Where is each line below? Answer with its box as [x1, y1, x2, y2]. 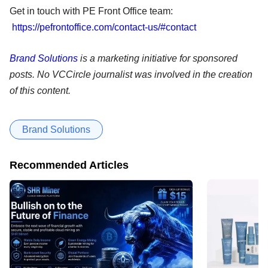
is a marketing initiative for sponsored [78, 53, 237, 63]
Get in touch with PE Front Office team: [10, 5, 173, 16]
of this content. [10, 85, 71, 96]
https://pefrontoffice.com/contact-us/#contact [12, 22, 199, 32]
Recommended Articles [10, 159, 129, 171]
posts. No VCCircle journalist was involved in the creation [10, 69, 252, 80]
